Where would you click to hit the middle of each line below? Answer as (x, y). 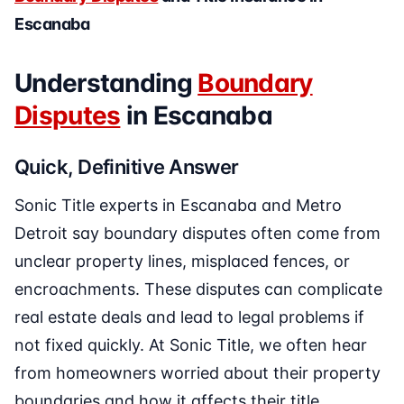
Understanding (106, 83)
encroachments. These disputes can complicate (198, 289)
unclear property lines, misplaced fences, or (182, 262)
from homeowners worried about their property (197, 373)
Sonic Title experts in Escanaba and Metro (178, 206)
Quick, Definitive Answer (127, 167)
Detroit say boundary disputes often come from (197, 234)
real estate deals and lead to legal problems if (189, 317)
